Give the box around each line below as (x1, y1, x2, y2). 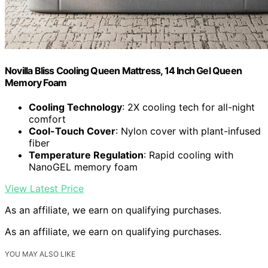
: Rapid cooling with (144, 148, 233, 161)
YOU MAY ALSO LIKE (5, 249, 75, 258)
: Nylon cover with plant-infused (115, 124, 261, 137)
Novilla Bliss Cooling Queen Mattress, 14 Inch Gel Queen (5, 64, 242, 77)
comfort (29, 112, 66, 125)
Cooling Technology (29, 100, 122, 113)
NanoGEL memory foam (29, 160, 138, 173)
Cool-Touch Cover (29, 124, 115, 137)
